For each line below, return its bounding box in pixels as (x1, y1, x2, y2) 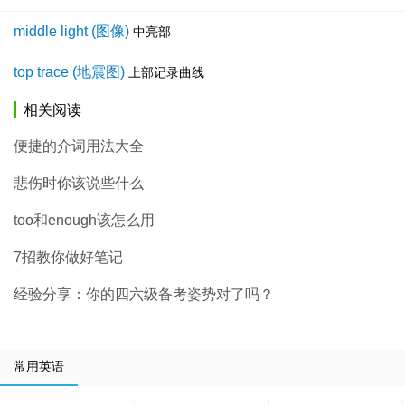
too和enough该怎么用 (14, 212, 155, 229)
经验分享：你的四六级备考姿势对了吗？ (14, 287, 274, 303)
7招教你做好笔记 (14, 250, 123, 266)
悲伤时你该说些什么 (14, 175, 144, 192)
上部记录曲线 (128, 65, 204, 80)
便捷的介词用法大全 (14, 138, 144, 155)
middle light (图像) (14, 24, 129, 40)
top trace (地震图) (14, 64, 125, 80)
